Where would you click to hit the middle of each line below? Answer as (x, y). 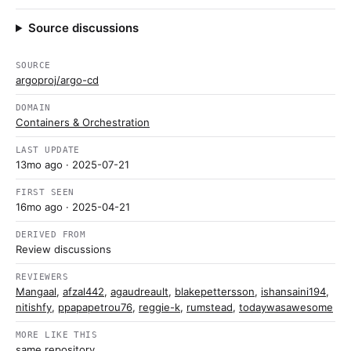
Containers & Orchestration (83, 122)
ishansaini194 (293, 291)
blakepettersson (215, 291)
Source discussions (83, 28)
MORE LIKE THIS (57, 335)
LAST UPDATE (48, 150)
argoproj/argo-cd (57, 80)
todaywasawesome (286, 307)
